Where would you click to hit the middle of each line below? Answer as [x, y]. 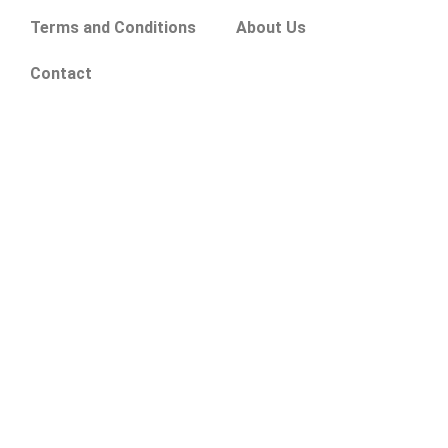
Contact [61, 73]
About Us [271, 27]
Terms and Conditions [113, 27]
